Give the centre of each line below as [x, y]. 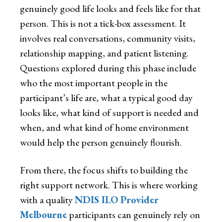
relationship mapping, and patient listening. [104, 53]
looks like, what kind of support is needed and [109, 113]
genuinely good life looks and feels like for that [110, 9]
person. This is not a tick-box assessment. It [103, 24]
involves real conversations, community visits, [108, 38]
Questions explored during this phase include [108, 68]
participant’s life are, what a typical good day [106, 98]
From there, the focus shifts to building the [104, 170]
